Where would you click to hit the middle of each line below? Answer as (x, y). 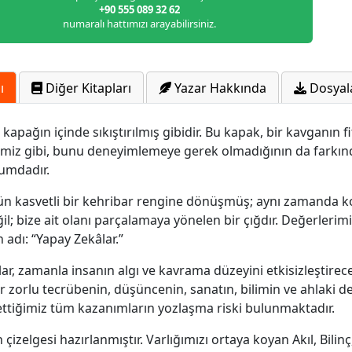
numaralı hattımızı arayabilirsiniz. (139, 24)
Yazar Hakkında (219, 88)
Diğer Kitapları (87, 88)
